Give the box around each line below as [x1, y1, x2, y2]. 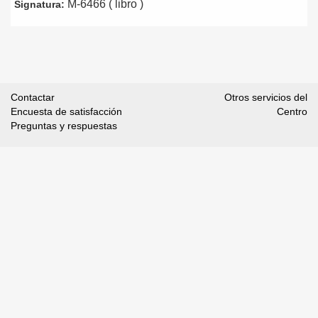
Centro [276, 105, 307, 117]
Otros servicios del [224, 91, 307, 103]
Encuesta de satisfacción [11, 105, 122, 117]
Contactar [11, 91, 55, 103]
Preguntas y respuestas [11, 119, 117, 131]
